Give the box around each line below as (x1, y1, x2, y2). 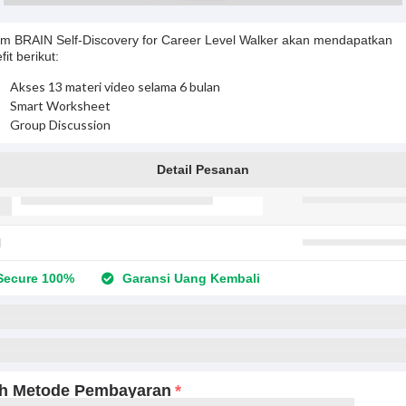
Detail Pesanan (157, 162, 249, 177)
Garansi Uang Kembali (119, 271, 261, 285)
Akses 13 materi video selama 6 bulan (10, 79, 220, 94)
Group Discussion (10, 117, 111, 132)
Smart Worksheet (10, 98, 111, 113)
